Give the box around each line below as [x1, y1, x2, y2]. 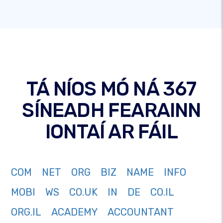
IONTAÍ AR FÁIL [45, 120, 178, 144]
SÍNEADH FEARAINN [22, 99, 201, 122]
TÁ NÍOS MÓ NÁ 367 [26, 77, 197, 101]
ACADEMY [51, 206, 98, 219]
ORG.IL [11, 206, 41, 219]
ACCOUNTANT [108, 206, 174, 219]
